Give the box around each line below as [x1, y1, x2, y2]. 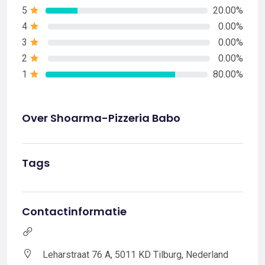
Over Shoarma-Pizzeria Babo [22, 111, 180, 125]
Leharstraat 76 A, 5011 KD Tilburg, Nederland [43, 249, 228, 260]
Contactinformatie [22, 204, 127, 219]
